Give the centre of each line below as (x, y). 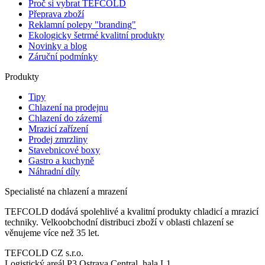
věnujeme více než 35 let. (52, 232)
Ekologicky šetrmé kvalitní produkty (96, 35)
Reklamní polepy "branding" (82, 24)
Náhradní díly (54, 171)
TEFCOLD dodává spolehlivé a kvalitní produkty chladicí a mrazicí (132, 211)
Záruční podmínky (63, 56)
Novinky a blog (58, 46)
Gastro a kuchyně (61, 160)
